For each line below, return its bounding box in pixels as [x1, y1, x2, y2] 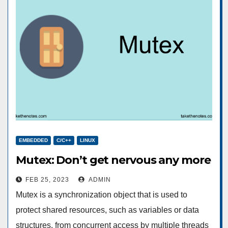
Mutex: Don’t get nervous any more [16, 153, 211, 167]
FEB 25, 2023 [25, 176, 69, 183]
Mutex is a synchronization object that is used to [16, 190, 187, 199]
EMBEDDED [19, 137, 48, 143]
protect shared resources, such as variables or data [16, 206, 199, 214]
